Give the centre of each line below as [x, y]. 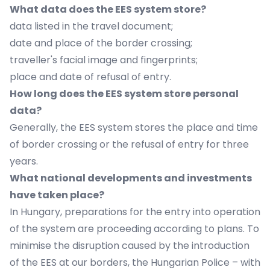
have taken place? [57, 195]
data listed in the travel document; [91, 26]
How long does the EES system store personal [124, 94]
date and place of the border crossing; [101, 43]
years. [24, 161]
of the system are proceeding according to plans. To [134, 229]
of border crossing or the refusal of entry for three [129, 144]
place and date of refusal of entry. [90, 77]
